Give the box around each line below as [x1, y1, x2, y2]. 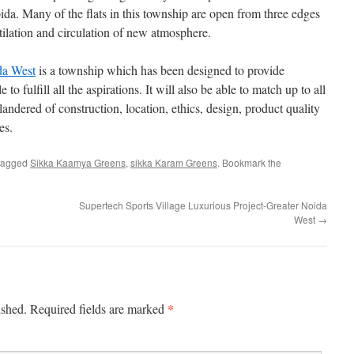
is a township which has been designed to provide [36, 62, 284, 78]
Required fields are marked [30, 300, 168, 317]
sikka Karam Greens [130, 156, 217, 169]
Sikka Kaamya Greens [30, 156, 126, 169]
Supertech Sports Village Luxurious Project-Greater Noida [79, 198, 327, 212]
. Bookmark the [217, 156, 281, 169]
